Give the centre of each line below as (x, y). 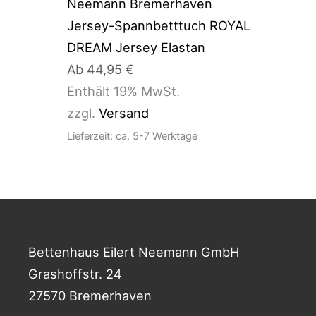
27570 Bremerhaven (90, 295)
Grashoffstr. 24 (75, 273)
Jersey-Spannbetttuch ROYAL (158, 25)
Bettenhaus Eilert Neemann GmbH (134, 251)
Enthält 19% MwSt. (123, 91)
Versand (123, 113)
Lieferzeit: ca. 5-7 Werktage (132, 136)
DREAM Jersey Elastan (136, 47)
